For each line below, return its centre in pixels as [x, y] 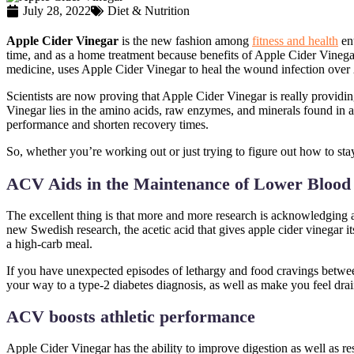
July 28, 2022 [57, 11]
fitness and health [295, 41]
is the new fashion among [185, 41]
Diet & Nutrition [149, 11]
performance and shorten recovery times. [107, 125]
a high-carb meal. [49, 243]
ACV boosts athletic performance [131, 317]
